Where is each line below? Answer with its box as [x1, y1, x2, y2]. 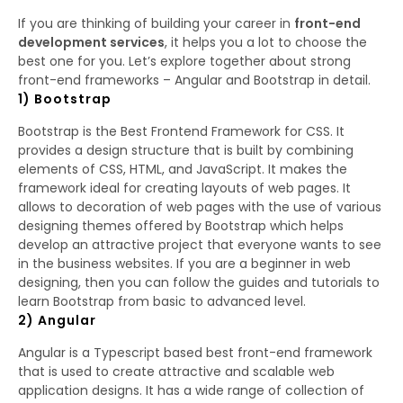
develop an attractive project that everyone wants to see [18, 235, 381, 254]
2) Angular [18, 310, 96, 329]
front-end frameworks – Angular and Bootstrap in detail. [18, 70, 371, 89]
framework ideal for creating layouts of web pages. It [18, 178, 351, 197]
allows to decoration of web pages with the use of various [18, 197, 381, 216]
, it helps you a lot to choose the [165, 32, 367, 51]
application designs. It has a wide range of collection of [18, 381, 364, 399]
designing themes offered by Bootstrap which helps [18, 216, 344, 235]
